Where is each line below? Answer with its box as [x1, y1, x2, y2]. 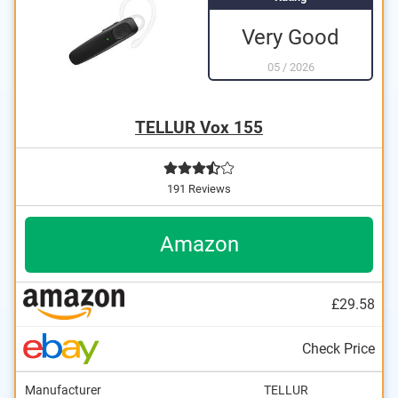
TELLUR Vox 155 [135, 117, 263, 138]
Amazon [159, 232, 239, 257]
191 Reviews [167, 182, 231, 195]
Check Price [302, 339, 375, 357]
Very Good [242, 24, 339, 50]
